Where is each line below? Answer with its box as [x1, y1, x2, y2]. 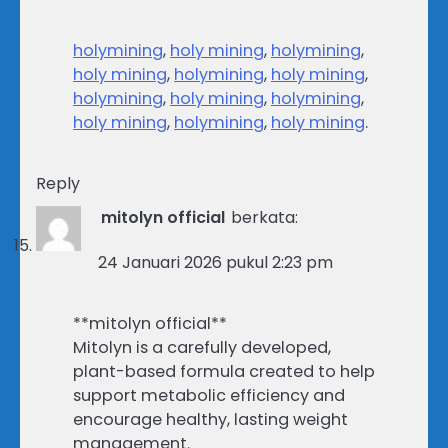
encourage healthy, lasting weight [73, 407, 348, 431]
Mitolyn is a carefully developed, [73, 335, 331, 359]
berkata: [231, 205, 298, 229]
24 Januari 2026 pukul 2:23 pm [98, 250, 333, 274]
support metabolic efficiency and [73, 383, 345, 407]
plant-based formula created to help [73, 359, 375, 383]
